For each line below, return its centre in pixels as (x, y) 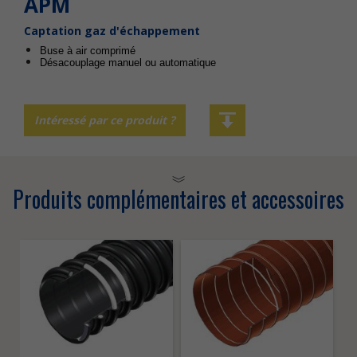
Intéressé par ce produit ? (105, 120)
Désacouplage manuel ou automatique (128, 63)
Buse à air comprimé (88, 51)
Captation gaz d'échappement (112, 31)
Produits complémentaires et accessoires (178, 199)
